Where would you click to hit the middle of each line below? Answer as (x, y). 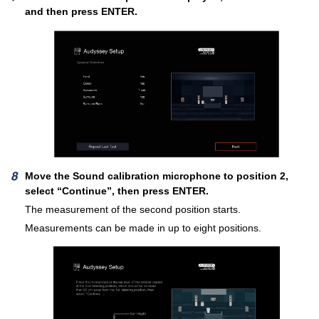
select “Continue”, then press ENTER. (117, 190)
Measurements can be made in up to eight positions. (143, 228)
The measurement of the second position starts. (133, 209)
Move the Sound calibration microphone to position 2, (157, 176)
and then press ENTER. (81, 11)
